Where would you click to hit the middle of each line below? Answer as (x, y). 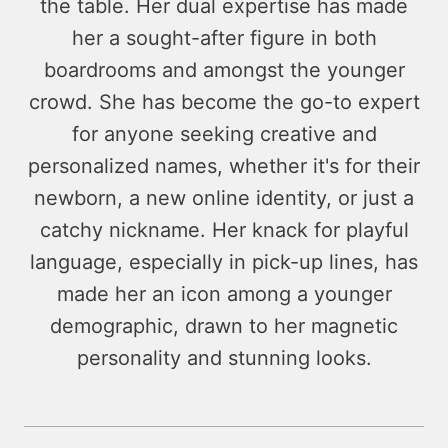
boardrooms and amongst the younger (224, 70)
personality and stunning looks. (224, 358)
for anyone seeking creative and (224, 134)
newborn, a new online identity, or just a (224, 198)
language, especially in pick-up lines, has (224, 262)
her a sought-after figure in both (224, 38)
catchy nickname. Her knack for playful (224, 230)
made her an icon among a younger (224, 294)
